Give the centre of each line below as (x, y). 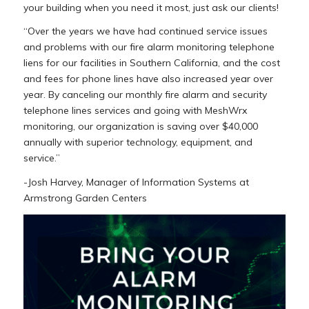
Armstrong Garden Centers (85, 198)
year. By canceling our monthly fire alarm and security (145, 95)
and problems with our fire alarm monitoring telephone (149, 47)
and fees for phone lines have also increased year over (148, 79)
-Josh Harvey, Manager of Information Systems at (136, 182)
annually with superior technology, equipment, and (138, 142)
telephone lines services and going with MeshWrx (135, 111)
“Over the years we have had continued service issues (145, 31)
